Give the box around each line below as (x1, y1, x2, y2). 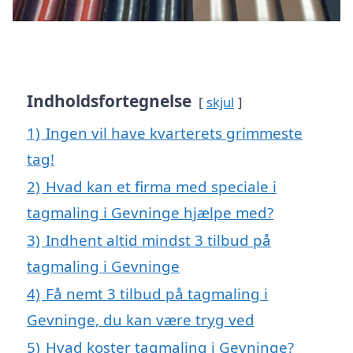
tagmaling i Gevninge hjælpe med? (27, 202, 273, 222)
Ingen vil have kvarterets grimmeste (46, 122, 303, 143)
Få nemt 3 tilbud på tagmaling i (46, 283, 268, 303)
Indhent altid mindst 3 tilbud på (46, 229, 271, 250)
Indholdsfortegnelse (27, 89, 191, 112)
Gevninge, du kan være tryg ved (27, 309, 255, 329)
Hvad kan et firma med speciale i (46, 176, 277, 196)
